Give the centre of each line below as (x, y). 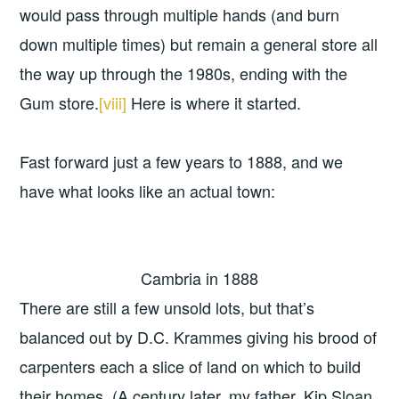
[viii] (113, 103)
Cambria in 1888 (199, 278)
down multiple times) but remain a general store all (199, 44)
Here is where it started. (214, 103)
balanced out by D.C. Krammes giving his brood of (199, 337)
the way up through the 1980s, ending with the (184, 73)
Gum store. (60, 103)
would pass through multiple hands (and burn (180, 15)
